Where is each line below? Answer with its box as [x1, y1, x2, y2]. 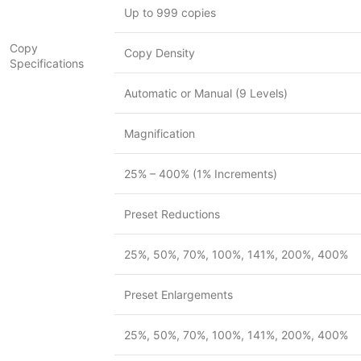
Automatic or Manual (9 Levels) [124, 86, 288, 100]
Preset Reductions [124, 207, 220, 221]
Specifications [10, 56, 84, 70]
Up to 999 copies [124, 6, 216, 19]
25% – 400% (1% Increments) [124, 167, 277, 180]
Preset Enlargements [124, 288, 233, 301]
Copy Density [124, 46, 195, 60]
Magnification [124, 127, 195, 140]
